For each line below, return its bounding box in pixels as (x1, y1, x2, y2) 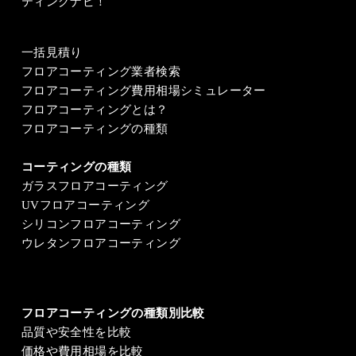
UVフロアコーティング (21, 198, 150, 211)
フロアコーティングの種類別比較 (21, 306, 205, 319)
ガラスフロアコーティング (21, 179, 168, 192)
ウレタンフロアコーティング (21, 236, 181, 250)
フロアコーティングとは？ (21, 103, 168, 116)
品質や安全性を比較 (21, 325, 132, 339)
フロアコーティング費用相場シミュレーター (21, 83, 266, 97)
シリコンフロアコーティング (21, 217, 181, 230)
